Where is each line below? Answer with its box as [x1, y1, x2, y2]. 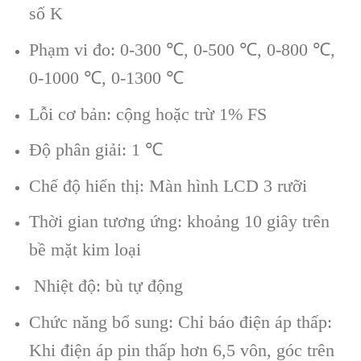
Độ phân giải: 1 [28, 139, 145, 160]
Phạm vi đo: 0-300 [28, 39, 166, 60]
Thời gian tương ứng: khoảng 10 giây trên [28, 211, 330, 232]
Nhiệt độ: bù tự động [28, 275, 183, 296]
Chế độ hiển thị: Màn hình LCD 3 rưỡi [28, 175, 307, 196]
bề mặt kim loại [28, 239, 141, 260]
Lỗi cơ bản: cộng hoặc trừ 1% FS [28, 103, 267, 124]
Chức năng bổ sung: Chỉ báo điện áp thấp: [28, 311, 332, 332]
